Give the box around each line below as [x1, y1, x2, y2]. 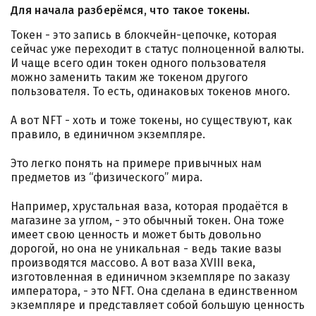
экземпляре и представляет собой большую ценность [11, 298, 305, 312]
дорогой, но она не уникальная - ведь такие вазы [11, 242, 281, 256]
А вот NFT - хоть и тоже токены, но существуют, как [11, 114, 292, 128]
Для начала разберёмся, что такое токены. [11, 4, 254, 18]
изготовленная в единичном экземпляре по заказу [11, 270, 290, 284]
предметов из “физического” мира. [11, 171, 205, 185]
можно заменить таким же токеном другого [11, 71, 248, 85]
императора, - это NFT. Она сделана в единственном [11, 284, 298, 298]
